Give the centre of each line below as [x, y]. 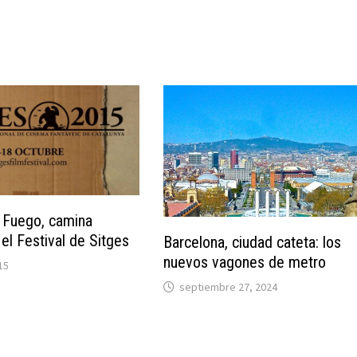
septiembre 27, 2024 [229, 286]
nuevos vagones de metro [245, 262]
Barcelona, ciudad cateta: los [253, 242]
